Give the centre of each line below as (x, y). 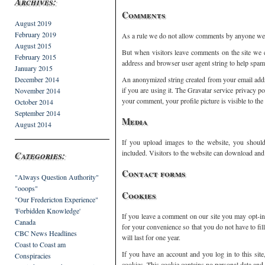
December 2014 (37, 79)
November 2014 (38, 91)
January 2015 (34, 68)
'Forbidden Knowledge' (48, 211)
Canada (25, 222)
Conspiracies (33, 256)
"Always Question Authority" (57, 177)
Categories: (40, 156)
